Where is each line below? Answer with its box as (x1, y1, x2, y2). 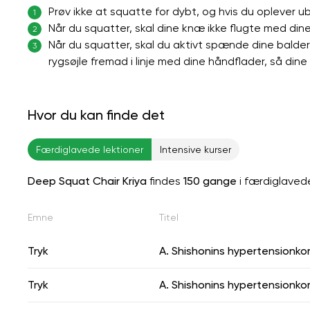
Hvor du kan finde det (28, 106, 165, 123)
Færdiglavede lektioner (36, 143, 143, 155)
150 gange (183, 174, 237, 188)
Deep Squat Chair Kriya (28, 174, 147, 188)
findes (147, 174, 183, 188)
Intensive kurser (160, 143, 231, 155)
